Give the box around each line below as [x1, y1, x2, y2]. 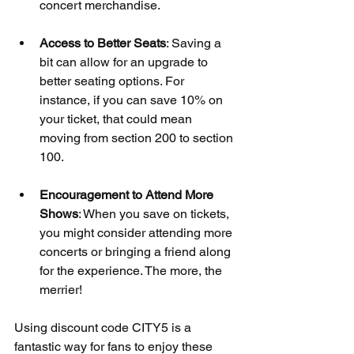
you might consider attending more [40, 224, 235, 240]
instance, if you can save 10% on [40, 92, 226, 107]
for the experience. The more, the [40, 262, 225, 278]
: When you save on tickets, [78, 205, 232, 221]
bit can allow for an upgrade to [40, 54, 211, 70]
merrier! [40, 281, 82, 297]
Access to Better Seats [40, 35, 166, 51]
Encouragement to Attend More [40, 186, 217, 202]
